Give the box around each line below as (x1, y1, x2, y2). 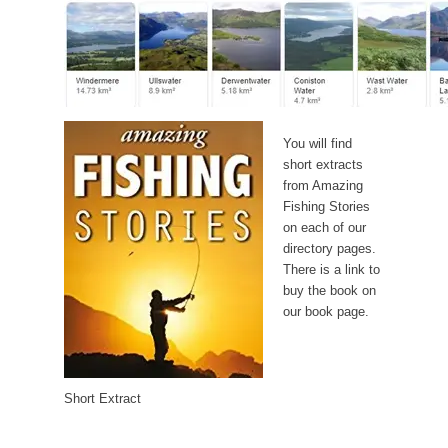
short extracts (282, 157, 363, 173)
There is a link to (282, 262, 380, 278)
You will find (282, 136, 352, 152)
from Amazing (282, 178, 363, 194)
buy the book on (282, 283, 376, 299)
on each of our (282, 220, 366, 236)
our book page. (282, 304, 369, 320)
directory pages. (282, 241, 376, 257)
